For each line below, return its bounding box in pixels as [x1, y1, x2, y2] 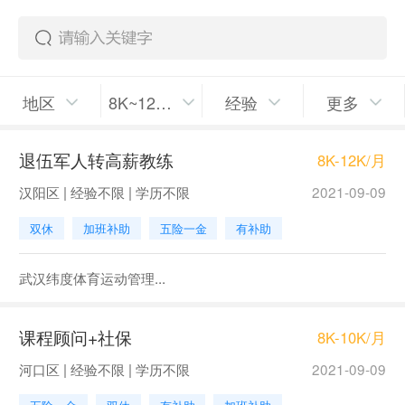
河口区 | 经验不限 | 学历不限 [18, 359, 190, 380]
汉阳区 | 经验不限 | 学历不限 [18, 182, 190, 202]
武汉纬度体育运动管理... [18, 267, 165, 287]
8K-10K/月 [317, 325, 387, 348]
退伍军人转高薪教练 [18, 147, 174, 173]
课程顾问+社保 [18, 325, 132, 350]
